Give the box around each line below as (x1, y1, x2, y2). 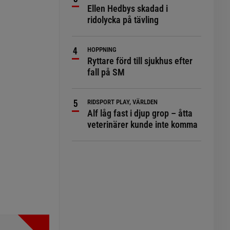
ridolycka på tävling (87, 14, 159, 25)
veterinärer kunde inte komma (87, 119, 198, 130)
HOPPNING (87, 46, 117, 53)
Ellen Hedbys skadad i (87, 3, 168, 14)
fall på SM (87, 67, 125, 78)
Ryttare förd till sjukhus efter (87, 55, 193, 66)
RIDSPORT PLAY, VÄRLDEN (87, 98, 158, 106)
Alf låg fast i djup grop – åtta (87, 108, 193, 119)
